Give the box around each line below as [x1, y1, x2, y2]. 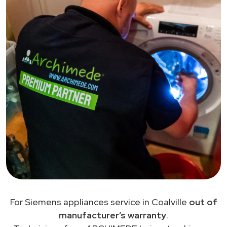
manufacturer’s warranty [59, 209, 166, 221]
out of [188, 196, 217, 208]
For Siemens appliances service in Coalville [10, 196, 189, 208]
